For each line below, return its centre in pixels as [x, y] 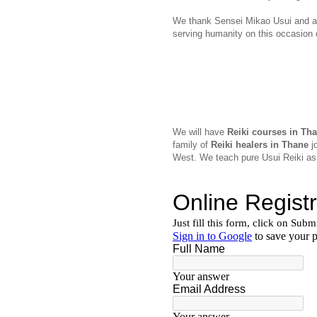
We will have [200, 132]
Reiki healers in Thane [260, 145]
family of [192, 145]
